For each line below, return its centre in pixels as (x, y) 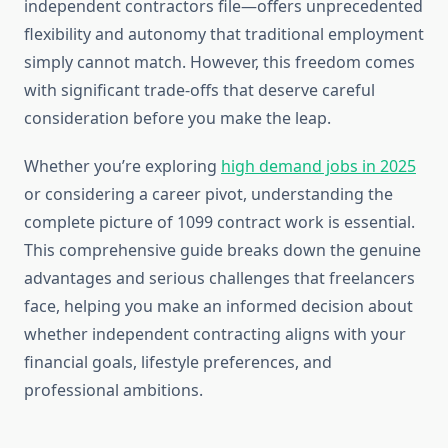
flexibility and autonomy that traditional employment (224, 34)
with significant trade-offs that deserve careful (199, 90)
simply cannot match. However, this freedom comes (219, 62)
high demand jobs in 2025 (318, 166)
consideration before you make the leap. (177, 118)
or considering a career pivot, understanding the (208, 194)
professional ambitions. (113, 390)
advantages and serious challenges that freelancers (219, 278)
